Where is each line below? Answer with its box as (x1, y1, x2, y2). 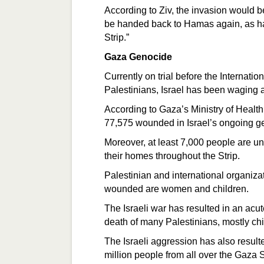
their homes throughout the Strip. (104, 151, 242, 161)
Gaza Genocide (104, 52, 172, 62)
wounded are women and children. (104, 184, 249, 194)
